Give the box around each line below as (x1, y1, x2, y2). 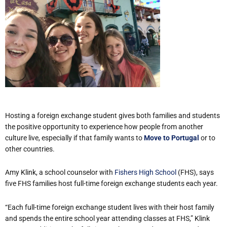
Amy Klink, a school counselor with (5, 168, 115, 177)
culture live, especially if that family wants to (5, 133, 144, 142)
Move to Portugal (144, 133, 199, 142)
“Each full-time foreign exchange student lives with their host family (5, 203, 214, 211)
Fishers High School (115, 168, 176, 177)
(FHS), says (176, 168, 214, 177)
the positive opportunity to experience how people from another (5, 122, 203, 131)
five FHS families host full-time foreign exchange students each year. (5, 179, 218, 188)
